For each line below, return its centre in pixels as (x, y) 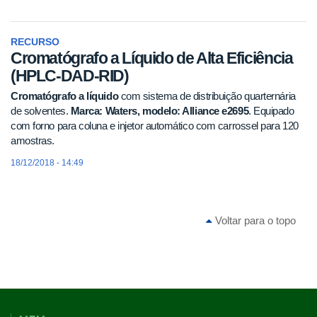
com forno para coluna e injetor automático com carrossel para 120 (155, 125)
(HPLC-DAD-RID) (70, 76)
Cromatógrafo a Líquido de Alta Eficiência (152, 58)
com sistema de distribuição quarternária (208, 96)
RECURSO (35, 42)
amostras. (33, 140)
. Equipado (271, 110)
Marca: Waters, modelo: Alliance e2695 (160, 110)
